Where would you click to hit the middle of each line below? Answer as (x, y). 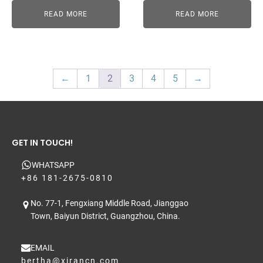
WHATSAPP (53, 165)
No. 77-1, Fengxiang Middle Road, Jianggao (109, 203)
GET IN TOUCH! (42, 143)
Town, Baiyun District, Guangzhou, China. (105, 216)
